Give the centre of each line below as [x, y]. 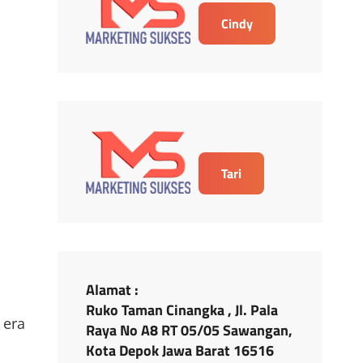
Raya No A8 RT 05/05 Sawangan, [190, 330]
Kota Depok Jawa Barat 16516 [180, 350]
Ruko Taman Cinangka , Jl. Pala [182, 310]
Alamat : [113, 290]
